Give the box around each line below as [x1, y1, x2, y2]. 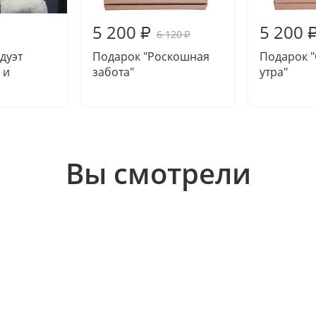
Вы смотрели [65, 154, 251, 193]
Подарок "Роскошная [92, 49, 209, 64]
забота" [92, 64, 134, 80]
